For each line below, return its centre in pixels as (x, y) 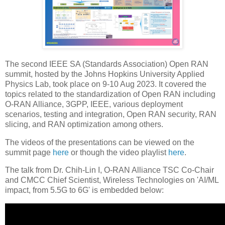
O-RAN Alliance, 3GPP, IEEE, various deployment (94, 104)
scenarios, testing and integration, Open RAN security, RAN (111, 114)
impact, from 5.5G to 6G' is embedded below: (84, 190)
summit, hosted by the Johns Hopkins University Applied (105, 74)
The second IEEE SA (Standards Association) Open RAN (107, 64)
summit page (29, 152)
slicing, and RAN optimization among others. (85, 124)
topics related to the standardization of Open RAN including (110, 94)
